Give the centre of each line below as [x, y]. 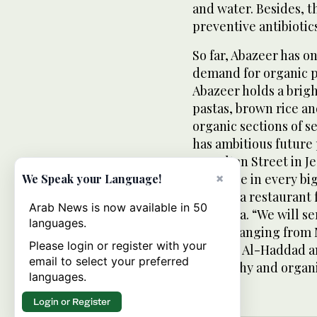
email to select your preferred [109, 261]
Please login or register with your [118, 246]
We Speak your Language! [92, 179]
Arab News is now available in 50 [118, 207]
